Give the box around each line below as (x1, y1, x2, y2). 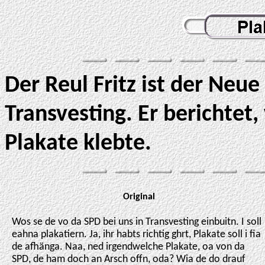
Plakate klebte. (5, 132, 151, 156)
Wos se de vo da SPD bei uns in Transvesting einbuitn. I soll (12, 217, 261, 227)
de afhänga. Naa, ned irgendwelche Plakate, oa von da (12, 242, 245, 252)
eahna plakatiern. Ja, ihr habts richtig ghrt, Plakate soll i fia (12, 230, 261, 240)
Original (122, 192, 155, 202)
